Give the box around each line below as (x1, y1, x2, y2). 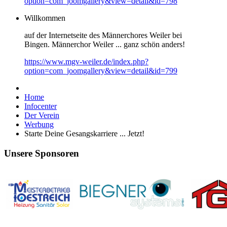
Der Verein (24, 111, 59, 120)
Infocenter (24, 102, 57, 110)
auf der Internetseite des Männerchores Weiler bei (24, 31, 182, 40)
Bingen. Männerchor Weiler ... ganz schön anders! (24, 40, 185, 49)
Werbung (24, 120, 54, 129)
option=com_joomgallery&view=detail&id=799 (24, 66, 177, 75)
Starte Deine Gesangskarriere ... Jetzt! (24, 129, 144, 138)
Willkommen (24, 14, 65, 22)
